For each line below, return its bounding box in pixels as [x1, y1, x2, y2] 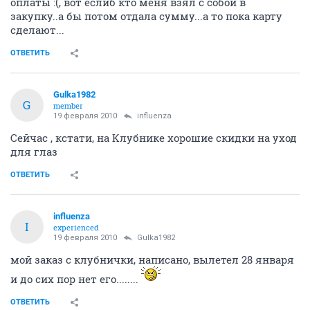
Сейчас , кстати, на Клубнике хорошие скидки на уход [10, 130, 297, 145]
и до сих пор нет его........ [10, 271, 141, 286]
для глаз [10, 144, 57, 158]
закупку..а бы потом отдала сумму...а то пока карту [10, 8, 282, 23]
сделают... [10, 22, 64, 37]
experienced [53, 221, 99, 232]
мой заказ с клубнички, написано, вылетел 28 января [10, 252, 294, 266]
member [53, 100, 83, 111]
